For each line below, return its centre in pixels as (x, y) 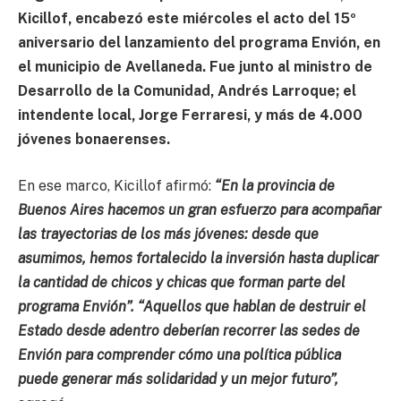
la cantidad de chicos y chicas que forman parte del (182, 282)
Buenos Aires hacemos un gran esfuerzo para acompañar (200, 209)
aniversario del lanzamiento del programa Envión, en (199, 43)
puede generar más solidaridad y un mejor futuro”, (178, 379)
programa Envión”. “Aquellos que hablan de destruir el (192, 306)
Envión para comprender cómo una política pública (179, 354)
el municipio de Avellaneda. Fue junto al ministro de (195, 67)
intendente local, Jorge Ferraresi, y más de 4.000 (190, 115)
